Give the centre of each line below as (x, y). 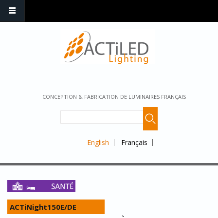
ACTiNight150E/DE (43, 207)
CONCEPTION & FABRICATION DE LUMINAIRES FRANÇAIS (114, 97)
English (98, 142)
